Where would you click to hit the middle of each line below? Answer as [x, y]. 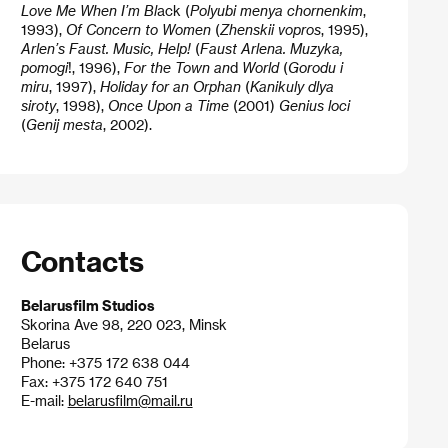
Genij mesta [64, 124]
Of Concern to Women [138, 29]
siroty [38, 105]
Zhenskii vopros [270, 29]
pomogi [44, 67]
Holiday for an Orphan [170, 86]
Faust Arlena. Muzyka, [271, 48]
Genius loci [314, 105]
